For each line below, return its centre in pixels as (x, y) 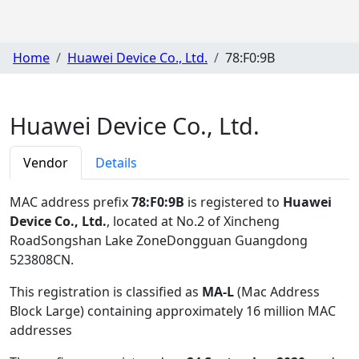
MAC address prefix (71, 202)
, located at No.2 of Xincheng (193, 221)
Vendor (46, 162)
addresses (41, 330)
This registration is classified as (106, 291)
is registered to (234, 202)
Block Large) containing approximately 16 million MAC (173, 311)
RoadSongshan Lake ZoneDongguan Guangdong (159, 240)
